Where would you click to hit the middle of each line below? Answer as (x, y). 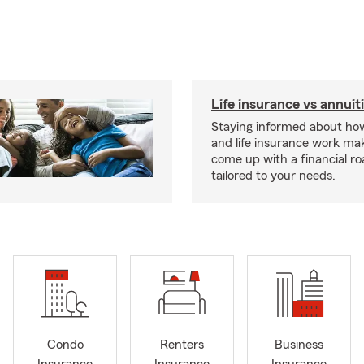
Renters (182, 345)
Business (299, 345)
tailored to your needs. (273, 175)
